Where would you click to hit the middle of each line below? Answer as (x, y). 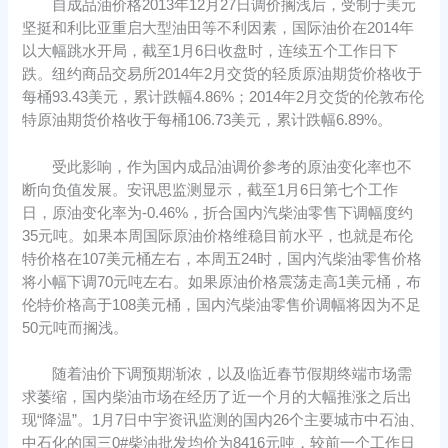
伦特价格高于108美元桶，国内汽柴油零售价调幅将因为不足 (222, 304)
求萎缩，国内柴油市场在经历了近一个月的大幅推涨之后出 (217, 396)
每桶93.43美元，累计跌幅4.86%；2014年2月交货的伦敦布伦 (223, 97)
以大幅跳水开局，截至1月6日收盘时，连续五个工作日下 (210, 51)
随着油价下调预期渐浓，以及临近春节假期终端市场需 (217, 373)
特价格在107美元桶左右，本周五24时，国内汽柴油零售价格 (222, 258)
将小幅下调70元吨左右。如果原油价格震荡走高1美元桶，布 (222, 281)
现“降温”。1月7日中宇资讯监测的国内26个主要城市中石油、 (223, 419)
